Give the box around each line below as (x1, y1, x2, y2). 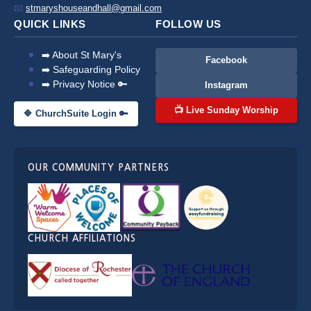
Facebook (205, 55, 247, 65)
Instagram (205, 80, 248, 90)
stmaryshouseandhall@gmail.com (26, 3, 162, 13)
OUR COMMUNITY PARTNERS (28, 163, 169, 172)
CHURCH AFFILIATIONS (28, 234, 136, 243)
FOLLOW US (155, 18, 221, 30)
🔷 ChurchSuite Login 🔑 (24, 109, 128, 119)
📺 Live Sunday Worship (174, 105, 278, 115)
